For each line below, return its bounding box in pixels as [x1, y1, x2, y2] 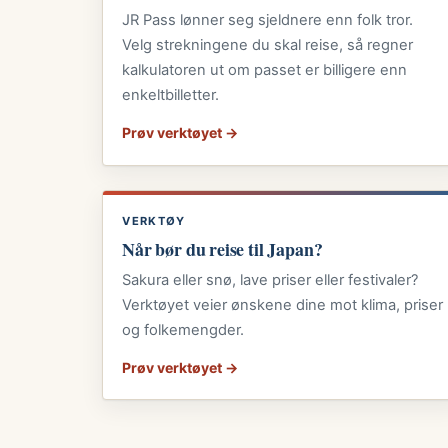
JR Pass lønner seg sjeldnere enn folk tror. [122, 10, 414, 29]
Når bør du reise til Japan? [122, 235, 323, 262]
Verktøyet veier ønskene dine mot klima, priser [122, 295, 444, 314]
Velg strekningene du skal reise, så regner [122, 35, 414, 54]
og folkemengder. [122, 320, 245, 339]
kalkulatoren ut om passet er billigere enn [122, 60, 408, 79]
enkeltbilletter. [122, 85, 220, 104]
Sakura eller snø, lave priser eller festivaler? [122, 270, 419, 289]
